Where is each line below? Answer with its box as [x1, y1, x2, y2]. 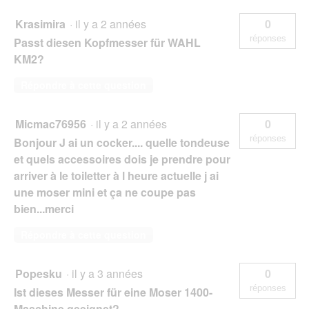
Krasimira [15, 15, 66, 32]
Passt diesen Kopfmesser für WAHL [14, 34, 201, 50]
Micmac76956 [15, 115, 86, 132]
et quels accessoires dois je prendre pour [14, 150, 230, 167]
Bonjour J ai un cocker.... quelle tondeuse [14, 134, 230, 150]
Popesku [15, 265, 62, 281]
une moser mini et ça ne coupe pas [14, 183, 196, 200]
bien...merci [14, 200, 74, 217]
